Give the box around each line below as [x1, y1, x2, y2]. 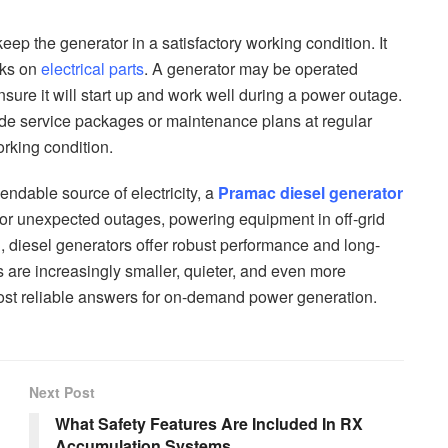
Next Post [29, 381, 95, 402]
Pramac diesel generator [218, 180, 403, 204]
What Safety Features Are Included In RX [55, 411, 363, 435]
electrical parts [41, 56, 144, 80]
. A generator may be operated [144, 56, 358, 80]
